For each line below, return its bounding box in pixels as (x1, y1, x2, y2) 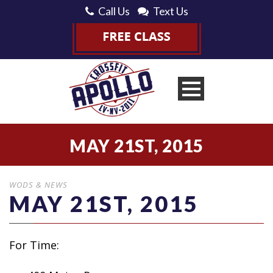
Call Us (97, 4, 130, 18)
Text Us (152, 4, 188, 18)
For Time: (9, 237, 59, 252)
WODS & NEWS (9, 179, 68, 190)
